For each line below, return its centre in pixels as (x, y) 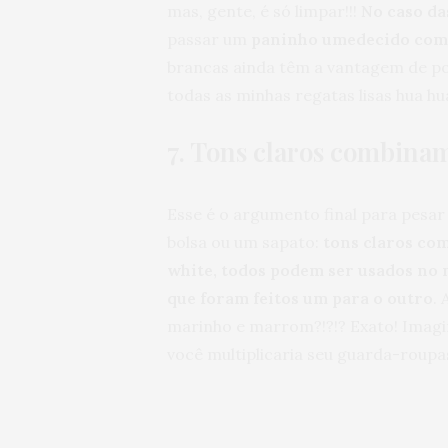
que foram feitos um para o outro (300, 298)
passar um (209, 39)
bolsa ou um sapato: (243, 242)
